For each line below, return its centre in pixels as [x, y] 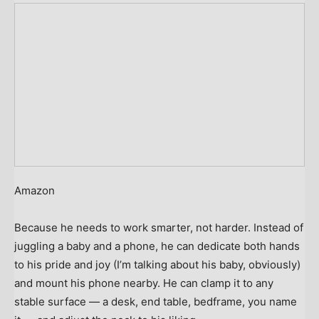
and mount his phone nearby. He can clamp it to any [144, 283]
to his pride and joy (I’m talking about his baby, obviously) [157, 264]
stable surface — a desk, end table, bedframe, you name [156, 301]
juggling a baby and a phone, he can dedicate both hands [157, 246]
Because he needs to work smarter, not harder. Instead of [159, 227]
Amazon [35, 190]
